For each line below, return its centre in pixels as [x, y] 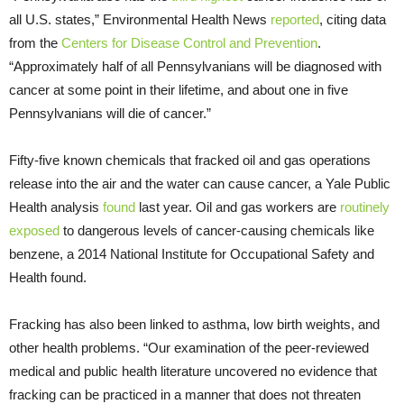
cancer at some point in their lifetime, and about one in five [179, 89]
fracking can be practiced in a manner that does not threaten [185, 394]
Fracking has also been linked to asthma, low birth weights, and [194, 324]
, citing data [353, 19]
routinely [365, 207]
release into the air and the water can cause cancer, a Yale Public [200, 183]
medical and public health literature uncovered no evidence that [193, 371]
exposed [34, 230]
